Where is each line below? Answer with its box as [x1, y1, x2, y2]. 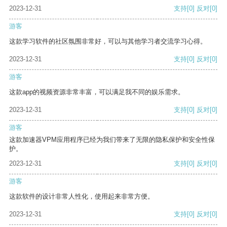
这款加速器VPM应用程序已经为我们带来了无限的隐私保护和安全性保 [9, 136, 215, 144]
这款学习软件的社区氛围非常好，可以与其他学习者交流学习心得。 [9, 37, 207, 46]
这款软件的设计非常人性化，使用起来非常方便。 [9, 193, 154, 201]
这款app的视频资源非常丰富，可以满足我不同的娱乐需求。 [9, 88, 184, 96]
